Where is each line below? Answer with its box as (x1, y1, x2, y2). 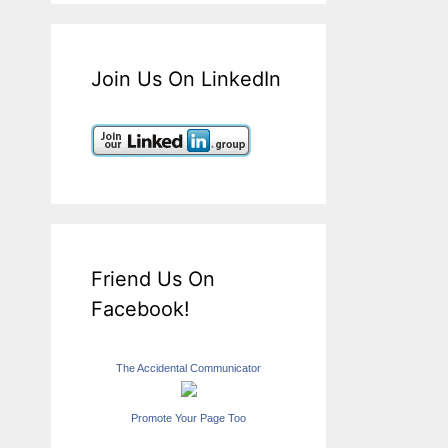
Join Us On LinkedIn (91, 66, 281, 91)
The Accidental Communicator (116, 361, 261, 374)
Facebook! (91, 296, 190, 321)
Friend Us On (91, 266, 215, 291)
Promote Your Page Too (131, 411, 246, 424)
